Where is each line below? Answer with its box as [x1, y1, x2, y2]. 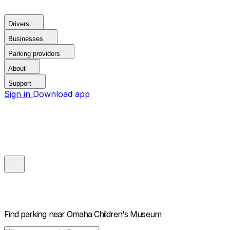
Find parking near [4, 209, 65, 220]
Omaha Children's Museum [66, 209, 161, 220]
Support [8, 80, 31, 87]
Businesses [8, 35, 43, 43]
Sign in [4, 89, 33, 99]
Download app [33, 89, 90, 99]
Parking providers [8, 50, 60, 57]
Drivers [8, 20, 29, 28]
